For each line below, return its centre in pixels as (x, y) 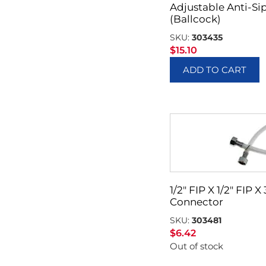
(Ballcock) (196, 19)
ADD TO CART (215, 70)
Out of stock (197, 247)
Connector (197, 202)
